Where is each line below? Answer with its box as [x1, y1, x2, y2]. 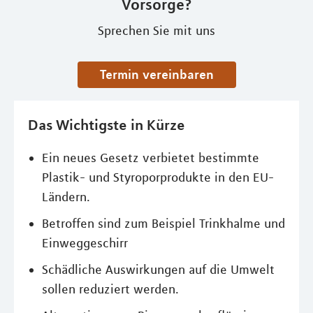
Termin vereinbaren [105, 66, 214, 82]
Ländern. [42, 189, 90, 205]
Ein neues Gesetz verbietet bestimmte [42, 150, 259, 166]
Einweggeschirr [42, 235, 128, 251]
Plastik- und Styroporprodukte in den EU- [42, 170, 274, 185]
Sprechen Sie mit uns [98, 23, 215, 38]
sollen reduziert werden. [42, 282, 179, 297]
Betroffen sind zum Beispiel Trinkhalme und [42, 216, 285, 231]
